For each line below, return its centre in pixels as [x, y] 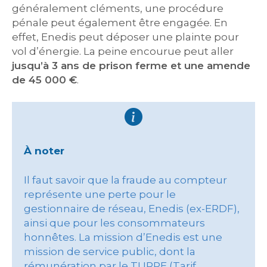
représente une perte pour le [100, 194]
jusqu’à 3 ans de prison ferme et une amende [131, 66]
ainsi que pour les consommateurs [114, 223]
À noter [44, 151]
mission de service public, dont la [110, 252]
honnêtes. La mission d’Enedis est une [123, 237]
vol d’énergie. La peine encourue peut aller [123, 51]
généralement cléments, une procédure [118, 8]
